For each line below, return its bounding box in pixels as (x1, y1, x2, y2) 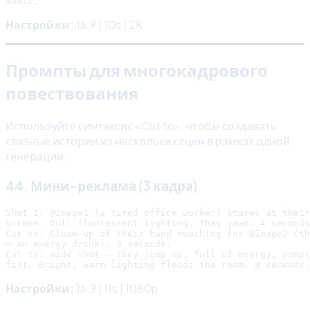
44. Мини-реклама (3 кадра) (6, 177, 198, 194)
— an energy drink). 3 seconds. (6, 238, 172, 249)
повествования (6, 82, 138, 104)
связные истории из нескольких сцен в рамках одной (6, 134, 290, 149)
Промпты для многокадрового (6, 60, 268, 81)
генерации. (6, 149, 67, 164)
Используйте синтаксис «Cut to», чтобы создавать (6, 118, 277, 134)
